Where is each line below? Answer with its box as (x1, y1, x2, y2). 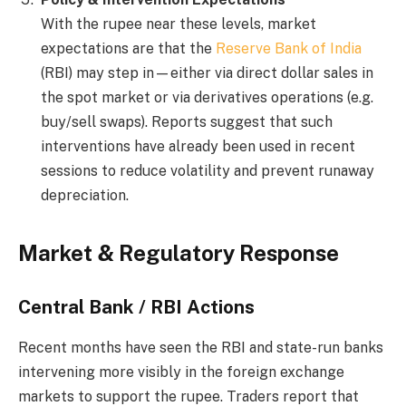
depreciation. (41, 187, 129, 205)
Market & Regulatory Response (18, 239, 339, 266)
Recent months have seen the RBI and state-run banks (18, 338, 383, 356)
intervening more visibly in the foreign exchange (18, 362, 344, 381)
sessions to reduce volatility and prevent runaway (41, 162, 374, 180)
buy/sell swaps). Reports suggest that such (41, 113, 333, 131)
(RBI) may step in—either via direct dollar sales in (41, 64, 373, 82)
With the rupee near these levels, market (41, 15, 316, 34)
